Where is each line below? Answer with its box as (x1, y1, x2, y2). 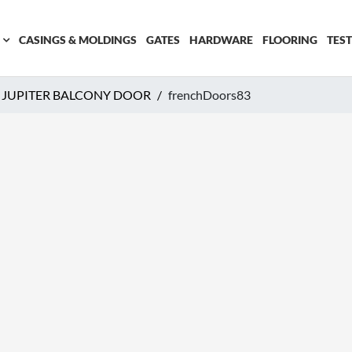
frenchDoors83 (168, 86, 251, 102)
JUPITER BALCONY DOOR (2, 86, 151, 102)
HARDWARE (189, 33, 253, 46)
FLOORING (262, 33, 317, 46)
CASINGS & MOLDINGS (18, 33, 137, 46)
